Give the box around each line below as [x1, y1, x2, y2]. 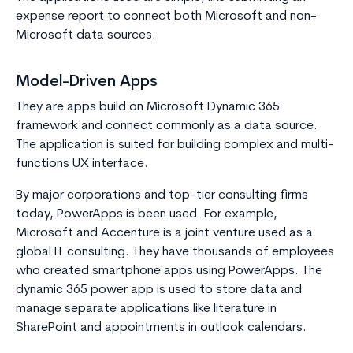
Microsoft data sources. [16, 28, 156, 42]
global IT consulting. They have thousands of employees [16, 245, 334, 258]
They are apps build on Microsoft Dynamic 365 [16, 100, 280, 113]
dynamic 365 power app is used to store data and [16, 283, 302, 296]
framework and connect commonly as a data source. [16, 119, 318, 132]
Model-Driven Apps [16, 73, 158, 90]
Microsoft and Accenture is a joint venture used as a [16, 226, 313, 240]
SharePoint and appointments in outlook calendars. [16, 321, 307, 334]
